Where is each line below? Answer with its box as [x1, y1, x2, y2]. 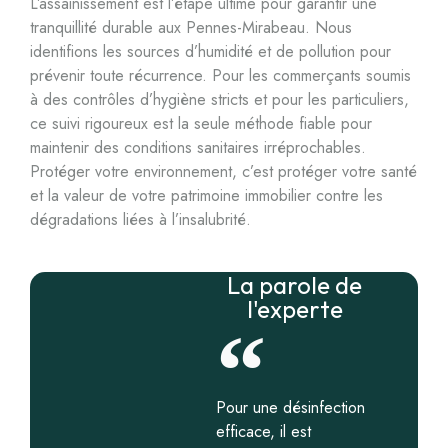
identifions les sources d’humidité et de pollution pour [30, 40, 391, 63]
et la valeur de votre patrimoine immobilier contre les [30, 184, 383, 207]
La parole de [227, 270, 363, 300]
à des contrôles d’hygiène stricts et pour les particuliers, [30, 88, 409, 111]
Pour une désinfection [216, 396, 366, 419]
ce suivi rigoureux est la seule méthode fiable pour [30, 112, 372, 135]
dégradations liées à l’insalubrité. [30, 208, 251, 231]
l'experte [246, 294, 343, 324]
